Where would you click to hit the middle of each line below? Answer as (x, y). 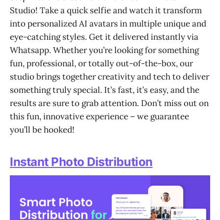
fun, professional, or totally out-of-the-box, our (101, 63)
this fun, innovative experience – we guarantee (99, 116)
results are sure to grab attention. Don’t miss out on (109, 103)
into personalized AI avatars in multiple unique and (108, 23)
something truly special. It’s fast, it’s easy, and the (105, 90)
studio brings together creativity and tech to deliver (110, 76)
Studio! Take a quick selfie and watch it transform (106, 10)
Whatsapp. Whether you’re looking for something (104, 50)
